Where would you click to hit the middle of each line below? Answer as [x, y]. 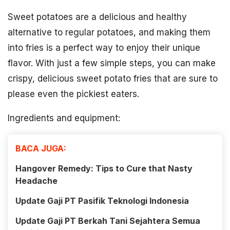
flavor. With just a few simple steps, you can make [112, 63]
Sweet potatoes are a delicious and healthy [97, 17]
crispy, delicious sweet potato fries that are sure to [113, 79]
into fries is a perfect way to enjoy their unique [104, 48]
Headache [36, 181]
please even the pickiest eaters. [73, 94]
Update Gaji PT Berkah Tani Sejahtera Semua [108, 221]
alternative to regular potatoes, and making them [109, 32]
